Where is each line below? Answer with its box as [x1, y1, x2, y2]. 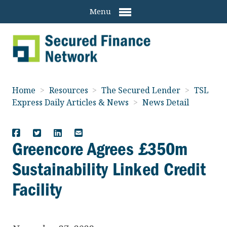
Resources [49, 84, 90, 96]
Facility [12, 178, 62, 200]
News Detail [142, 96, 189, 108]
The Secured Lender [101, 84, 183, 96]
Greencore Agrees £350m [12, 138, 187, 160]
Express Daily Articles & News [12, 96, 131, 108]
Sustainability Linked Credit [12, 158, 206, 180]
